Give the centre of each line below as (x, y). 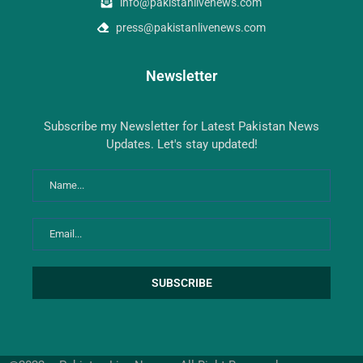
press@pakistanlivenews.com (190, 28)
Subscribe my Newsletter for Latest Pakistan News (181, 127)
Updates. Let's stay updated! (181, 145)
